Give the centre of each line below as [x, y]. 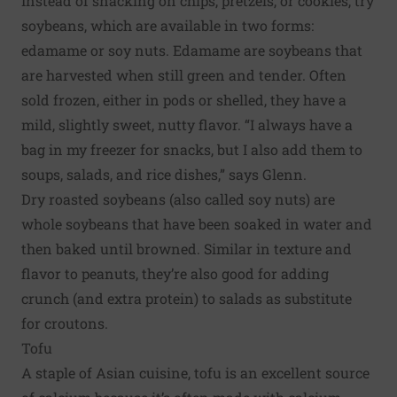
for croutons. [65, 323]
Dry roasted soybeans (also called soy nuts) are [178, 198]
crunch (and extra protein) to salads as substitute [187, 298]
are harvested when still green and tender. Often [184, 74]
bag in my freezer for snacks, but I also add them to [192, 149]
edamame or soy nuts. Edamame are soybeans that [192, 50]
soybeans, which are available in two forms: [167, 25]
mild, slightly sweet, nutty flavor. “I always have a [187, 124]
